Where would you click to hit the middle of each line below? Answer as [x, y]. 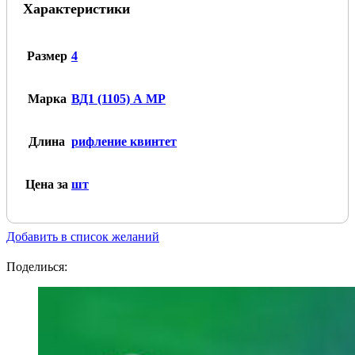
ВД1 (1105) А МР [118, 99]
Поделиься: [37, 267]
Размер [47, 56]
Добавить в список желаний [83, 237]
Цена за [47, 185]
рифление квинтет [124, 142]
